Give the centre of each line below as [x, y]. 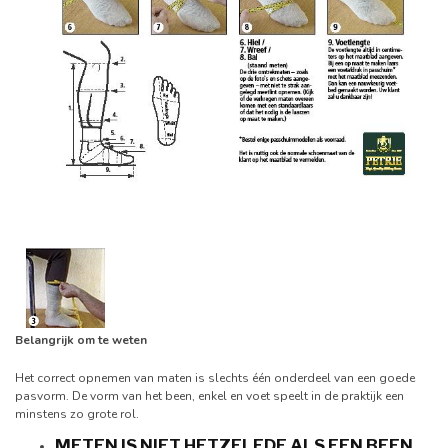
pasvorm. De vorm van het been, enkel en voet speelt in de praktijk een [209, 395]
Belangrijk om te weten [81, 339]
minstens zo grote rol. [77, 413]
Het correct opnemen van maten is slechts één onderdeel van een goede [215, 377]
